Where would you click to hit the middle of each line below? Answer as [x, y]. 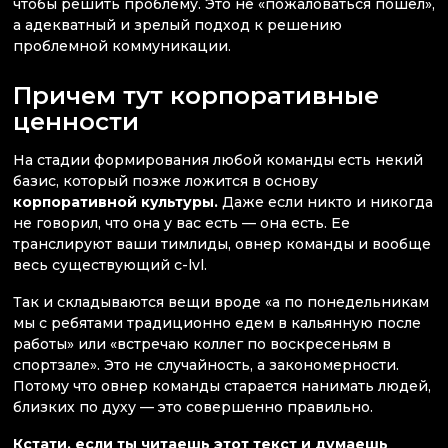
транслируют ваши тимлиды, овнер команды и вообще [222, 243]
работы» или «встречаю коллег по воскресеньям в [202, 344]
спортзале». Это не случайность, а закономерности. [206, 365]
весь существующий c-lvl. [110, 264]
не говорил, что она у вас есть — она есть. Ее [181, 222]
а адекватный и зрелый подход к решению [177, 25]
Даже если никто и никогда [325, 201]
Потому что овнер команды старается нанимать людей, [222, 386]
